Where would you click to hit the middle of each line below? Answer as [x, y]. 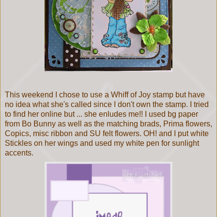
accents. [19, 153]
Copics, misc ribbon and [47, 134]
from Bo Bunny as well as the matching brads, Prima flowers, [108, 124]
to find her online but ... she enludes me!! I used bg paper [101, 114]
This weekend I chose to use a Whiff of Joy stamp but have [105, 95]
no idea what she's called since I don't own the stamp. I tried [107, 105]
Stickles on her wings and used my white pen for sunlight [102, 143]
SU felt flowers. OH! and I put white [149, 134]
